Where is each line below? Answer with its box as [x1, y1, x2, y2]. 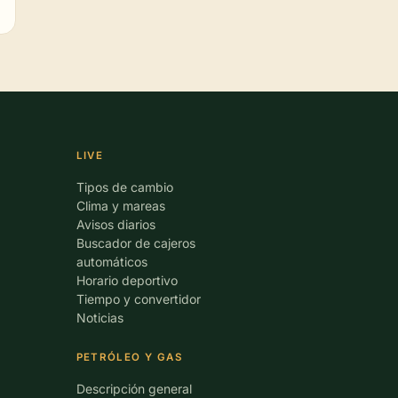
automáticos [76, 254, 147, 269]
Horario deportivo [76, 273, 178, 288]
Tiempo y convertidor [76, 291, 201, 306]
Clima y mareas [76, 198, 165, 213]
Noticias [76, 310, 123, 325]
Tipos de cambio [76, 179, 173, 195]
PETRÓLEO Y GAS [76, 351, 182, 363]
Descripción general [76, 381, 192, 396]
